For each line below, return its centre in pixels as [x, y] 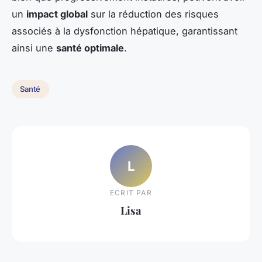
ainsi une [34, 48]
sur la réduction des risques [153, 14]
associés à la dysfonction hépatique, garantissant [125, 31]
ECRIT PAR [131, 193]
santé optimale [90, 48]
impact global [57, 14]
